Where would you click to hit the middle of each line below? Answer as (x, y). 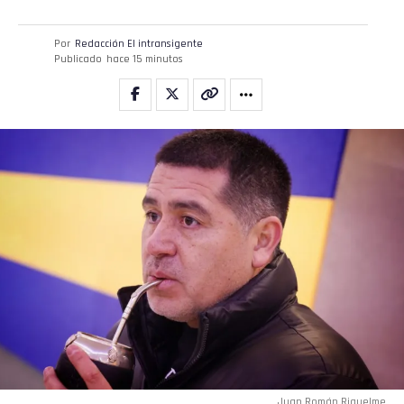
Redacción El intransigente (139, 44)
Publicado (78, 60)
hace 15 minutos (145, 60)
